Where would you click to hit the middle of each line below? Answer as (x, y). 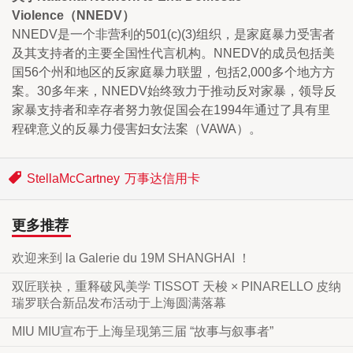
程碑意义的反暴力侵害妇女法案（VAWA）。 (137, 128)
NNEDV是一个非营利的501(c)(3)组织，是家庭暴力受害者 (173, 34)
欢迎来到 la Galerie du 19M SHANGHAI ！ (131, 258)
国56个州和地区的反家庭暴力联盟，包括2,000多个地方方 (173, 72)
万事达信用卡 (162, 178)
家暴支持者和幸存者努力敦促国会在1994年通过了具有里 (171, 110)
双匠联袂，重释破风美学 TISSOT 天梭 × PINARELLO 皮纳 (176, 286)
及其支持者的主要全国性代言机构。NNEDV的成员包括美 (173, 53)
